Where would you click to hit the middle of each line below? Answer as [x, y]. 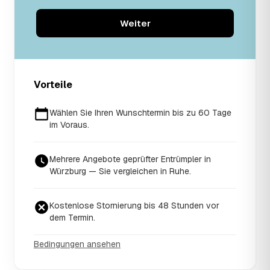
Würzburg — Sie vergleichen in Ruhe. [120, 171]
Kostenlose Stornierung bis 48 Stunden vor [134, 205]
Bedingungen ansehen [77, 244]
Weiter [135, 23]
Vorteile [53, 84]
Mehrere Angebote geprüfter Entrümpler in [130, 159]
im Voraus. [69, 124]
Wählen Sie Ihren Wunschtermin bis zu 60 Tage [140, 112]
